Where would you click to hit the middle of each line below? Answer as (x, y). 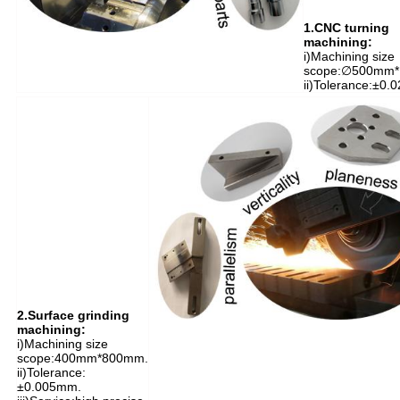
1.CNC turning (346, 27)
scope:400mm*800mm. (82, 358)
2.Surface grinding (73, 315)
